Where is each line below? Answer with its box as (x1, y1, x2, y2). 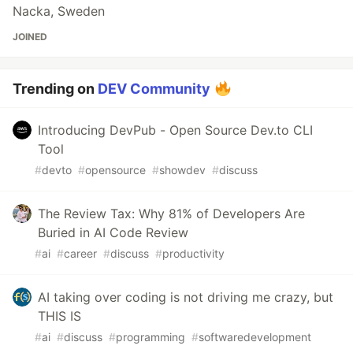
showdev (159, 162, 206, 176)
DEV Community (98, 80, 210, 97)
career (64, 246, 97, 260)
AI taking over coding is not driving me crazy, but (38, 288, 333, 305)
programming (116, 329, 185, 344)
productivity (162, 246, 225, 260)
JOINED (13, 30, 47, 43)
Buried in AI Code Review (38, 224, 188, 240)
